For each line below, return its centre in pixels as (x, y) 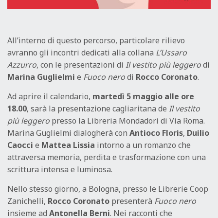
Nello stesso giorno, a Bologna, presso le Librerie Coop (108, 189)
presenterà (132, 201)
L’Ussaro (171, 53)
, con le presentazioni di (81, 65)
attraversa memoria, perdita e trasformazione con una (107, 157)
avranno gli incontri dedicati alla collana (82, 53)
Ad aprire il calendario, (50, 97)
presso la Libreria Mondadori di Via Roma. (127, 121)
